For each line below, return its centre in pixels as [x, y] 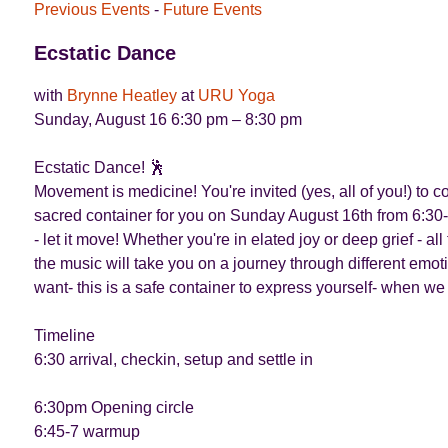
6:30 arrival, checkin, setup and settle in [173, 359]
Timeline [64, 335]
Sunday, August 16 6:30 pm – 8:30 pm [167, 119]
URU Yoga [236, 95]
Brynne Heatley [121, 95]
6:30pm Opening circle [113, 407]
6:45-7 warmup [86, 431]
